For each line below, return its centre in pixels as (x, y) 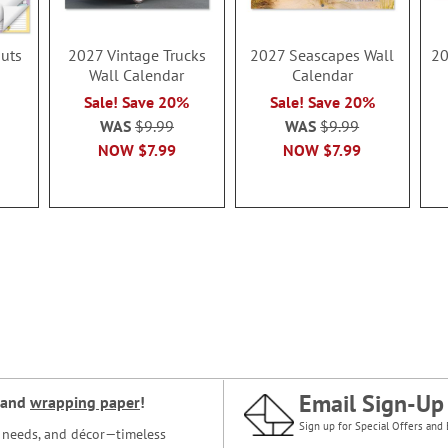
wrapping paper (85, 402)
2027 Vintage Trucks (136, 55)
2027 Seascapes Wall (322, 55)
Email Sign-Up (371, 403)
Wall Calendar (137, 75)
